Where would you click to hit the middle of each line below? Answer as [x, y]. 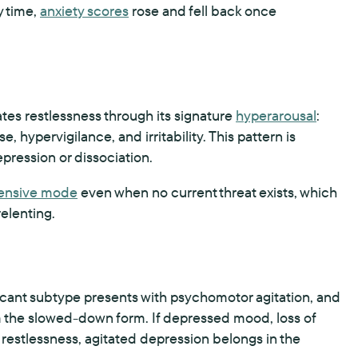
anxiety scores [84, 11]
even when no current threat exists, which [207, 192]
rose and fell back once [203, 11]
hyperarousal [276, 115]
